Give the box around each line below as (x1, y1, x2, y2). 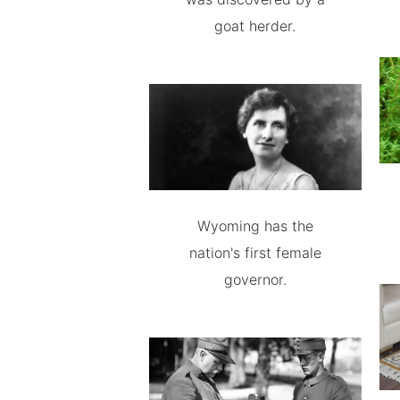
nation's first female (188, 244, 321, 262)
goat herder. (214, 17, 296, 36)
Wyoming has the (196, 217, 313, 235)
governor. (223, 271, 287, 288)
